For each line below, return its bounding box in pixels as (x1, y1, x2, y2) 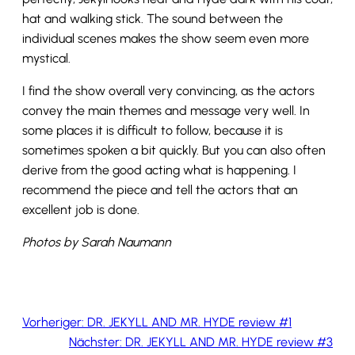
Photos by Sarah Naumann (22, 235, 171, 250)
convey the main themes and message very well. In (22, 103, 310, 119)
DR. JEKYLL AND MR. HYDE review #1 (87, 315, 292, 330)
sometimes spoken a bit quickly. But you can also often (22, 143, 326, 158)
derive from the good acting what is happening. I (22, 162, 296, 178)
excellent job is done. (22, 202, 139, 218)
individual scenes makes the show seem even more (22, 31, 309, 47)
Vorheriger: (22, 315, 84, 330)
